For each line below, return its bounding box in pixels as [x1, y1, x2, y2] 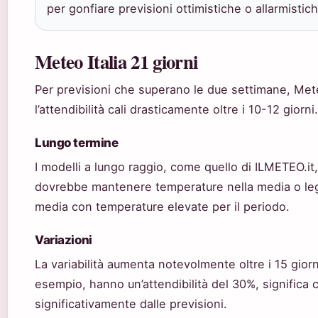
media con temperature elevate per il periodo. [35, 199, 290, 214]
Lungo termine [35, 136, 119, 150]
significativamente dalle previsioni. [35, 297, 227, 312]
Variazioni [35, 233, 92, 248]
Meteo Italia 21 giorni [35, 48, 198, 76]
